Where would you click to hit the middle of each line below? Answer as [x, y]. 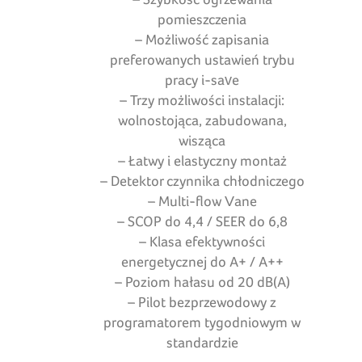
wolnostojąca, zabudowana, [202, 120]
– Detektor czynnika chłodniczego [202, 181]
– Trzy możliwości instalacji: [202, 100]
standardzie [202, 343]
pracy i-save [202, 80]
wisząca [202, 141]
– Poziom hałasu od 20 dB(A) [202, 282]
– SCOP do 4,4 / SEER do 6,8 [202, 221]
